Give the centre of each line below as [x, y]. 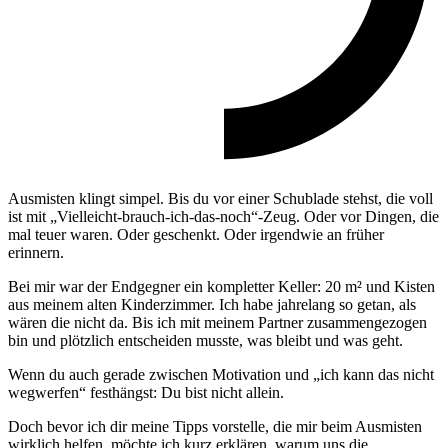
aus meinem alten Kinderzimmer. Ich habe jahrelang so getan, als [212, 305]
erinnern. [36, 253]
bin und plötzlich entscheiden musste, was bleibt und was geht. [205, 341]
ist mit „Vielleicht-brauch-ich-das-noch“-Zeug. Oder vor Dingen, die [223, 217]
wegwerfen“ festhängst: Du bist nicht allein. [146, 393]
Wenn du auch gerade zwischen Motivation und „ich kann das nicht [221, 375]
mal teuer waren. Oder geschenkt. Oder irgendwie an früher [196, 235]
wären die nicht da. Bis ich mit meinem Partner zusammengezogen [217, 323]
